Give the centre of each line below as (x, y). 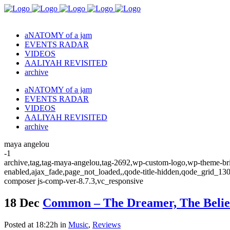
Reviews (107, 224)
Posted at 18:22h (31, 224)
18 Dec (22, 203)
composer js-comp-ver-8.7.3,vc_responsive (74, 181)
